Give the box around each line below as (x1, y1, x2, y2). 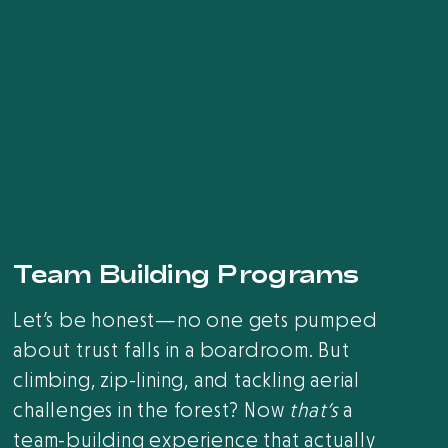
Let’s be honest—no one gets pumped (13, 308, 378, 334)
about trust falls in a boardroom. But (13, 338, 350, 364)
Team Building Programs (13, 259, 359, 288)
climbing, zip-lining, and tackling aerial (13, 368, 361, 394)
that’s (289, 398, 339, 424)
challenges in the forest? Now (13, 398, 290, 424)
